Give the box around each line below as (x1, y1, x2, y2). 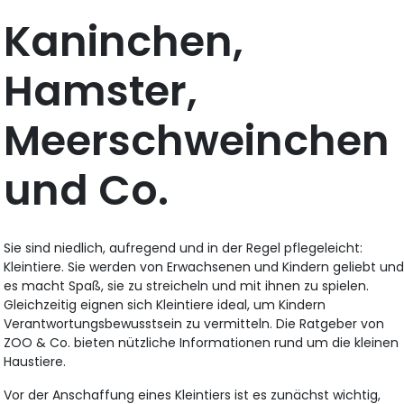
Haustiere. (4, 353, 67, 372)
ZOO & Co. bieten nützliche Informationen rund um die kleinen (4, 334, 399, 353)
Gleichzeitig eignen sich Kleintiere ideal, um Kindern (4, 296, 326, 315)
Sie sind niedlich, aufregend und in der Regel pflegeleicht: (4, 239, 363, 258)
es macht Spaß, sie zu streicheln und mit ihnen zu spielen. (4, 277, 370, 296)
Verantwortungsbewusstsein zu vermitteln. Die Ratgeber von (4, 315, 385, 334)
